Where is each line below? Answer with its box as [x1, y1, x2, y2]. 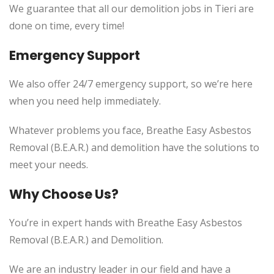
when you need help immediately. [9, 94, 161, 108]
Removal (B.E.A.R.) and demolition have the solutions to [9, 141, 259, 154]
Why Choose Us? [9, 185, 119, 203]
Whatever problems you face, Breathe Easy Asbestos [9, 124, 251, 137]
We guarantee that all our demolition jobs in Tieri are [9, 2, 254, 15]
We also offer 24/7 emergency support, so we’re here [9, 77, 253, 91]
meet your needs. [9, 158, 88, 171]
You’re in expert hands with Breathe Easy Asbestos [9, 216, 242, 229]
